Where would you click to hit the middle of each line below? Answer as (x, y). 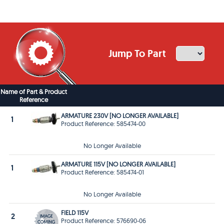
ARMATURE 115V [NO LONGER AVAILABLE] (118, 164)
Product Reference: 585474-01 (103, 172)
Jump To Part (138, 53)
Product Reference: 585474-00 (103, 123)
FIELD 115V (75, 212)
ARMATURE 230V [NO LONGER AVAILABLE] (120, 115)
